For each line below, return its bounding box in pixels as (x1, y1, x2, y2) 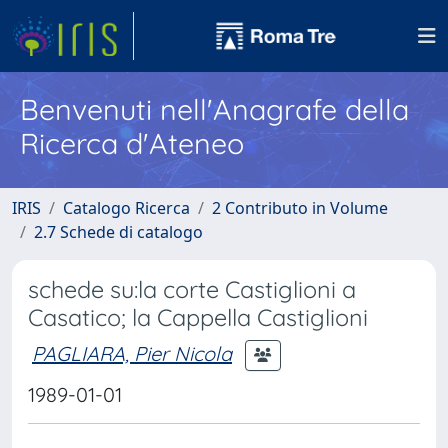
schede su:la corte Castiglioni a (28, 275, 356, 304)
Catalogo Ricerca (63, 197, 190, 219)
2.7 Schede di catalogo (34, 221, 203, 243)
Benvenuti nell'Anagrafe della (20, 91, 409, 127)
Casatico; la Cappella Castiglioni (28, 303, 368, 332)
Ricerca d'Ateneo (20, 125, 244, 161)
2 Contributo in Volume (212, 197, 388, 219)
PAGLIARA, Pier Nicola (32, 340, 232, 366)
